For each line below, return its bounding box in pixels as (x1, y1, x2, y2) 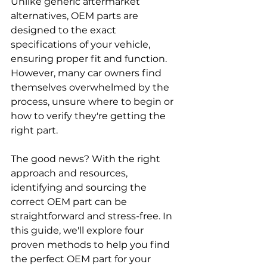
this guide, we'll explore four (11, 224, 146, 236)
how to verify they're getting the (11, 110, 168, 122)
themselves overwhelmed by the (11, 81, 172, 93)
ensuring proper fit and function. (11, 52, 169, 64)
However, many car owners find (11, 67, 164, 79)
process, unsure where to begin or (11, 95, 176, 107)
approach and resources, (11, 167, 130, 179)
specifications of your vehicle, (11, 38, 153, 50)
